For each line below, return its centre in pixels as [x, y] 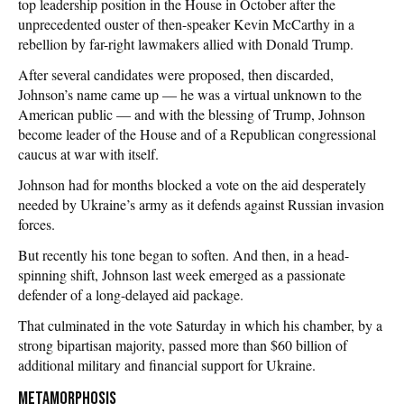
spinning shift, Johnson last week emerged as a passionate [182, 274]
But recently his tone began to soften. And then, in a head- [184, 254]
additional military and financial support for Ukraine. [167, 364]
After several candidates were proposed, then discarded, [176, 74]
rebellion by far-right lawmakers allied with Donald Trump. [186, 43]
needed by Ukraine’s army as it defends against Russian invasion [201, 204]
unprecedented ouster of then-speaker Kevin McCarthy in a [186, 23]
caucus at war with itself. [88, 153]
